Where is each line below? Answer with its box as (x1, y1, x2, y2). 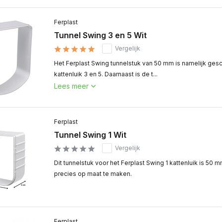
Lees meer (54, 82, 89, 90)
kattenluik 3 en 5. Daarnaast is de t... (54, 70, 158, 78)
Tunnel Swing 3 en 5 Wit (54, 30, 147, 40)
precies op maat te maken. (54, 170, 132, 177)
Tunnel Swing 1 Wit (54, 130, 126, 140)
